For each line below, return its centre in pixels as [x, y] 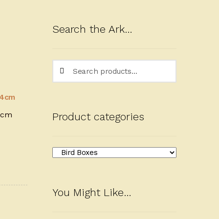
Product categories [98, 116]
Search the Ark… [92, 29]
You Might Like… [92, 193]
